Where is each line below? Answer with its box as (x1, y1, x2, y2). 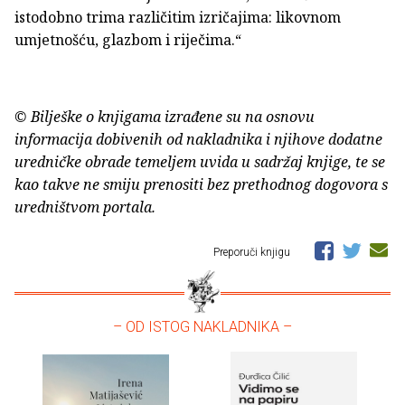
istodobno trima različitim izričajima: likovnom (14, 6, 341, 27)
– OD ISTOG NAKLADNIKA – (113, 317, 292, 335)
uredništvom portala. (14, 196, 155, 217)
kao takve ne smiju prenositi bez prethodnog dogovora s (14, 174, 388, 194)
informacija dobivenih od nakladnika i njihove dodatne (14, 128, 382, 149)
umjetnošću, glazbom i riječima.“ (14, 29, 241, 50)
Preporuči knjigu (213, 245, 293, 259)
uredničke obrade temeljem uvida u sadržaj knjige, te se (14, 151, 385, 172)
